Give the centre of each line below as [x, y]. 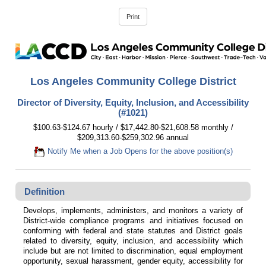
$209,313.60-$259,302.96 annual [133, 137]
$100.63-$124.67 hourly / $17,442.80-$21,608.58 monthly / [133, 127]
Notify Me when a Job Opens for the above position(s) [139, 151]
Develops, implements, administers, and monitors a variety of [133, 210]
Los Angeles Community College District [133, 81]
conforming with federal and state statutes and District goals [133, 230]
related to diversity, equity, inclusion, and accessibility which [133, 240]
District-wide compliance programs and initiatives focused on [133, 220]
